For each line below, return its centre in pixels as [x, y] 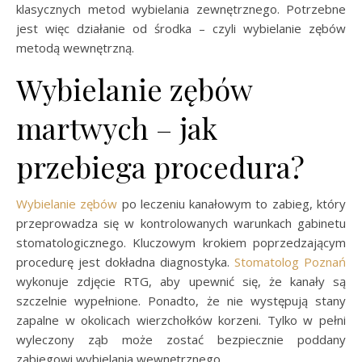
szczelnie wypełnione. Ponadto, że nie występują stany [181, 301]
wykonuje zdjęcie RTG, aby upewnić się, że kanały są [181, 281]
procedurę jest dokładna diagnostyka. [125, 262]
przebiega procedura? [160, 166]
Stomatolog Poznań [290, 262]
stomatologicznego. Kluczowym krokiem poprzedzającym [181, 242]
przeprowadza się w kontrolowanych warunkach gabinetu [181, 223]
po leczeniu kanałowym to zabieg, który [232, 204]
